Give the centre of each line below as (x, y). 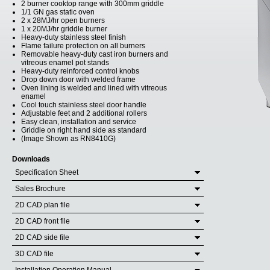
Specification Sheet (47, 172)
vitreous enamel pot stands (65, 63)
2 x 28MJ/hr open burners (63, 20)
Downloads (31, 159)
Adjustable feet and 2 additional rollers (84, 113)
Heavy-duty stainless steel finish (74, 37)
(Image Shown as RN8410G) (68, 139)
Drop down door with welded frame (78, 80)
